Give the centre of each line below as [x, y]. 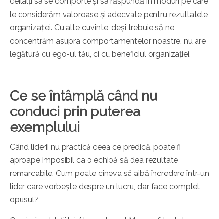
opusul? [24, 200]
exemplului [45, 128]
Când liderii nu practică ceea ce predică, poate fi [95, 147]
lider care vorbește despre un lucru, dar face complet [105, 187]
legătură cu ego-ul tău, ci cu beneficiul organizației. [100, 54]
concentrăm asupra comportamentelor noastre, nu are [108, 41]
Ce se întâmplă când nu [84, 96]
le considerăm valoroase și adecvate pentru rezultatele [109, 15]
